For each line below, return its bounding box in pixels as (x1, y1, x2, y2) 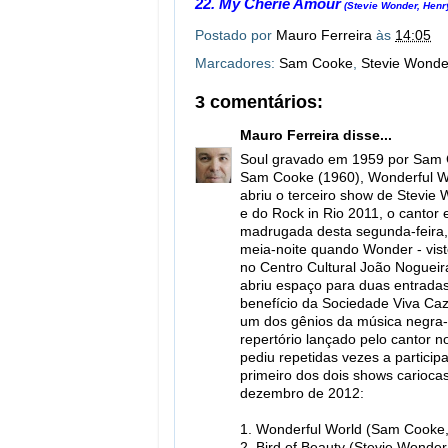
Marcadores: (195, 56, 279, 71)
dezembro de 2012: (240, 386, 364, 402)
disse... (339, 127, 392, 143)
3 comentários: (195, 92, 323, 112)
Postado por (195, 28, 276, 44)
